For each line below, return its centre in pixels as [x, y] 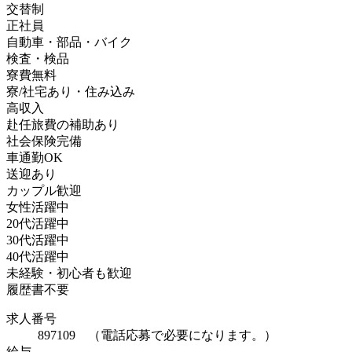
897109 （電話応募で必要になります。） [157, 335]
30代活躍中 [38, 240]
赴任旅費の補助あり [63, 124]
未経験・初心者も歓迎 [69, 273]
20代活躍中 [38, 223]
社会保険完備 [44, 141]
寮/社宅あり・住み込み [71, 91]
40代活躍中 [38, 256]
